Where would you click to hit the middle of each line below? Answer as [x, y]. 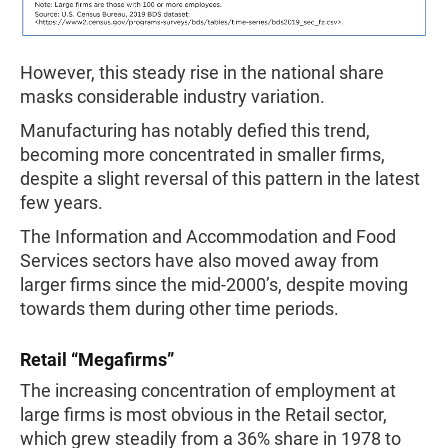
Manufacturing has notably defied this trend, [195, 131]
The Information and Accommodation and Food [208, 237]
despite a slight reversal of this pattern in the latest [220, 179]
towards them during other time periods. [179, 309]
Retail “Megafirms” [97, 360]
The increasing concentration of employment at [208, 391]
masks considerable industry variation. [172, 97]
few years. [61, 203]
